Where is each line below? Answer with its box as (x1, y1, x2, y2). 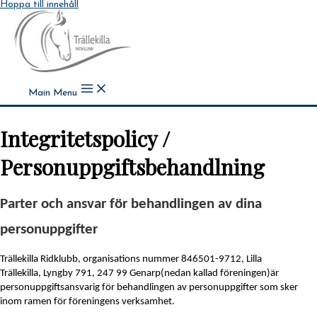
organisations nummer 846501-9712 (83, 253, 241, 265)
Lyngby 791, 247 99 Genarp (43, 267, 161, 279)
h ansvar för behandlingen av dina (55, 196, 262, 212)
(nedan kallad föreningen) (161, 267, 270, 279)
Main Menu (28, 88, 77, 98)
